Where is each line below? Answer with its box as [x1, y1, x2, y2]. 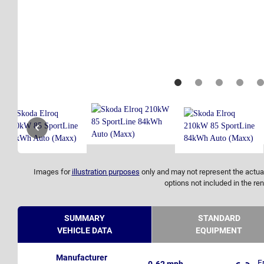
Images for [33, 167, 72, 177]
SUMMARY [64, 213, 105, 223]
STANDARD [197, 213, 240, 223]
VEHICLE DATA [57, 226, 112, 236]
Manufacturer [56, 253, 107, 263]
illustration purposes [71, 167, 140, 177]
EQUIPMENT [196, 226, 242, 236]
